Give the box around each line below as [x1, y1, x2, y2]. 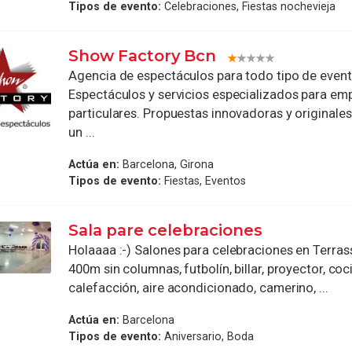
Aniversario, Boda [161, 329, 255, 343]
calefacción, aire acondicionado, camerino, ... [68, 280, 328, 295]
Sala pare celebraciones [68, 221, 263, 240]
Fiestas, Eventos [161, 174, 247, 187]
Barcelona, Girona [119, 158, 214, 170]
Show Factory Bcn [68, 46, 217, 66]
